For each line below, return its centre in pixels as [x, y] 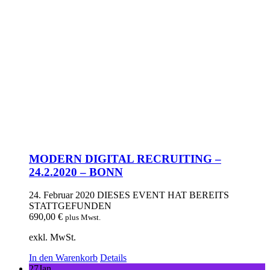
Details [113, 258]
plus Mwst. [83, 218]
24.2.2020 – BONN [76, 172]
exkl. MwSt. [52, 237]
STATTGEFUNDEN [70, 206]
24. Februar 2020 [62, 195]
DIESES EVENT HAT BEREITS [163, 195]
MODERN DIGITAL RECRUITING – [125, 159]
